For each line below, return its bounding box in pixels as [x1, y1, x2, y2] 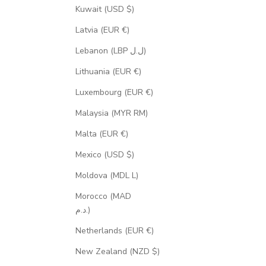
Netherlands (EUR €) [75, 225, 154, 237]
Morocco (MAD [75, 191, 131, 202]
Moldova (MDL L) [75, 170, 138, 182]
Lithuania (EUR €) [75, 66, 141, 78]
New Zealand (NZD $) [75, 246, 160, 258]
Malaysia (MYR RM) [75, 107, 148, 119]
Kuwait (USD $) [75, 4, 134, 15]
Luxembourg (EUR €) [75, 87, 153, 99]
